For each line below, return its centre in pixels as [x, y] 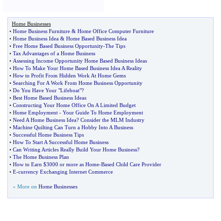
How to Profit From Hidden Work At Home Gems [69, 75]
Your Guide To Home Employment [103, 112]
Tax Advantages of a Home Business [54, 53]
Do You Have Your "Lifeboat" [47, 90]
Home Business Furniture [41, 31]
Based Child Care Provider [131, 164]
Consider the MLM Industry [112, 120]
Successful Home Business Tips [48, 135]
